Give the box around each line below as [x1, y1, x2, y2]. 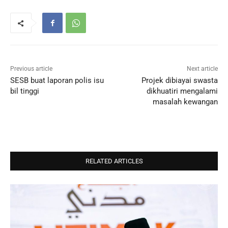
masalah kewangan [152, 97, 218, 107]
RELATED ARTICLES [85, 157, 143, 165]
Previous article [10, 65, 52, 73]
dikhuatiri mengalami [146, 87, 218, 96]
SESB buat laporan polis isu [10, 76, 104, 85]
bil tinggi [10, 87, 39, 96]
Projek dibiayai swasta [141, 76, 218, 85]
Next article [186, 65, 218, 73]
